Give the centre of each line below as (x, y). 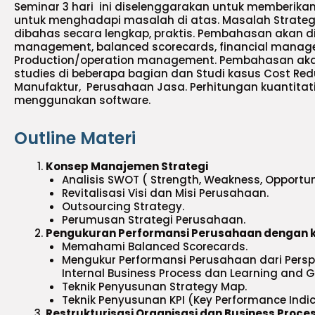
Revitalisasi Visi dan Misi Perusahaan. (165, 193)
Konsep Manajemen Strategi (127, 166)
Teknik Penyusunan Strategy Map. (154, 287)
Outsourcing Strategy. (123, 206)
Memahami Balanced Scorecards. (154, 246)
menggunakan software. (82, 100)
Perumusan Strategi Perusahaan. (153, 220)
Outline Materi (75, 138)
